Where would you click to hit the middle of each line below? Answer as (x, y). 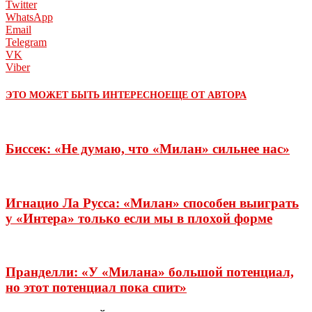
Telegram (26, 42)
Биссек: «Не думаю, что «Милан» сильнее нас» (148, 149)
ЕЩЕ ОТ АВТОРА (206, 95)
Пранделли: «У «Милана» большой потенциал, (150, 272)
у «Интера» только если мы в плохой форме (139, 218)
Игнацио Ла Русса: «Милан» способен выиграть (152, 203)
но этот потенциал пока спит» (96, 287)
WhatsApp (29, 17)
